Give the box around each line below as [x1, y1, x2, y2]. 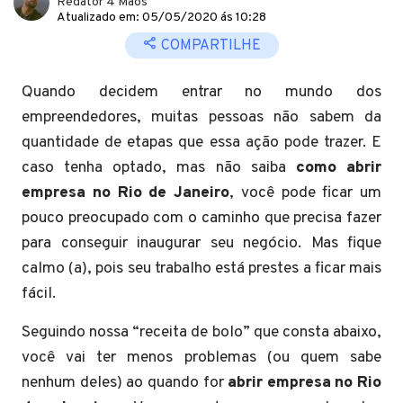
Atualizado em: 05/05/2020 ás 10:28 [57, 10, 266, 25]
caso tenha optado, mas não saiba [22, 157, 296, 178]
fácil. [22, 283, 56, 304]
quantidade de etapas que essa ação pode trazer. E [22, 132, 381, 153]
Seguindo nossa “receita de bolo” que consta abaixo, [22, 322, 381, 343]
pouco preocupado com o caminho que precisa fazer [22, 208, 381, 228]
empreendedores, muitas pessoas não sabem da [22, 107, 381, 128]
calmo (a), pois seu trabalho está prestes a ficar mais [22, 258, 381, 279]
